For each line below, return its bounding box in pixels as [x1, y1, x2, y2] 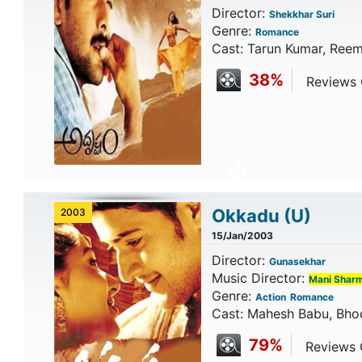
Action [255, 291, 286, 303]
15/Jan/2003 [211, 229, 273, 242]
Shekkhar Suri [268, 8, 335, 20]
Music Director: [211, 270, 309, 286]
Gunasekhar [268, 255, 326, 267]
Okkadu [211, 205, 284, 226]
